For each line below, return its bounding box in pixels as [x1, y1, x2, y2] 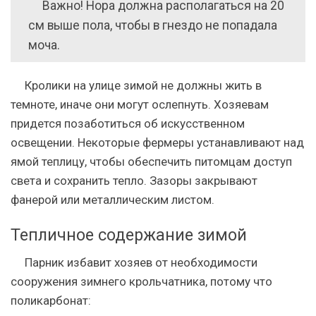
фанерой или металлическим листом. [11, 193, 214, 207]
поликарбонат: [11, 293, 91, 308]
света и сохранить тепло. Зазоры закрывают [11, 174, 257, 188]
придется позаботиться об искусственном [11, 116, 245, 130]
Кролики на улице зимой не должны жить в [25, 78, 262, 92]
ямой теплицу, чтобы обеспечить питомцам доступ [11, 154, 292, 169]
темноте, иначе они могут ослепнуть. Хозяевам [11, 97, 269, 111]
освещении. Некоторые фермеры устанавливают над [11, 135, 304, 150]
